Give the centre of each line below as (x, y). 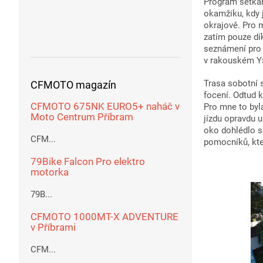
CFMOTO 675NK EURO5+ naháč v (105, 106)
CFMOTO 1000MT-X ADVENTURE (104, 216)
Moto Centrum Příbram (82, 117)
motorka (50, 172)
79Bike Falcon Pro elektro (88, 161)
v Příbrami (53, 227)
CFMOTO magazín (73, 85)
